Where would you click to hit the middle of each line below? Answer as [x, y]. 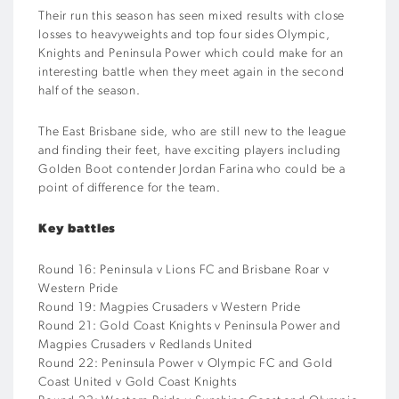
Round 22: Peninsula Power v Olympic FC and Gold [186, 363]
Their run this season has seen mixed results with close [192, 16]
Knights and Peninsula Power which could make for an [191, 53]
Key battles [77, 229]
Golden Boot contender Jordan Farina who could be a [192, 169]
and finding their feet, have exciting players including [190, 151]
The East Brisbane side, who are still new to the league [193, 132]
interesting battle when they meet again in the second [191, 72]
